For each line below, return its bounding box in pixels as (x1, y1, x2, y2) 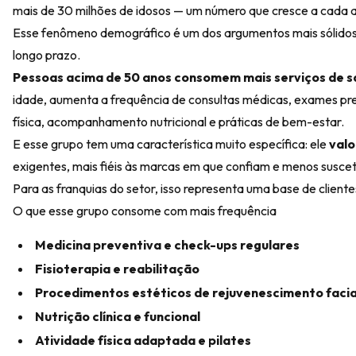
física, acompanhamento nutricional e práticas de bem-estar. (13, 114, 344, 130)
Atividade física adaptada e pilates (35, 332, 251, 348)
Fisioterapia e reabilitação (35, 261, 199, 277)
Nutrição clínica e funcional (35, 308, 200, 324)
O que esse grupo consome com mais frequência (13, 203, 277, 219)
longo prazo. (13, 47, 80, 63)
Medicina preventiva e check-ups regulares (35, 237, 300, 253)
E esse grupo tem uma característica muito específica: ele (13, 136, 329, 152)
